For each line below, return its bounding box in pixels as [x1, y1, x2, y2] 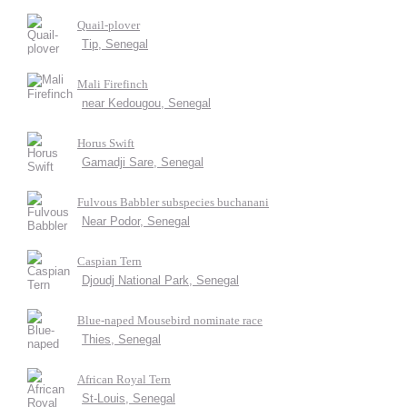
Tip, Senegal [82, 37, 148, 51]
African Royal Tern [77, 372, 171, 386]
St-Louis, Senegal [82, 392, 175, 405]
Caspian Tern [77, 254, 142, 268]
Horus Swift [77, 136, 134, 150]
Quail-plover [77, 18, 140, 32]
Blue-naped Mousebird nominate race [77, 313, 263, 327]
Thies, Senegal [82, 333, 161, 346]
